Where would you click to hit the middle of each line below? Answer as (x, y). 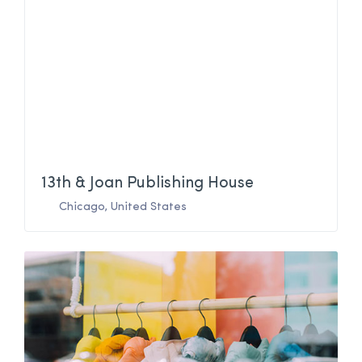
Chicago (82, 208)
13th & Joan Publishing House (147, 184)
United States (149, 208)
